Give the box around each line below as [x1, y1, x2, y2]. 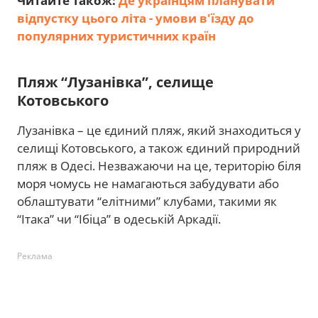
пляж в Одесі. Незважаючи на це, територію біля [17, 158, 301, 174]
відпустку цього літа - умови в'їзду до [17, 10, 254, 26]
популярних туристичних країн [17, 28, 216, 44]
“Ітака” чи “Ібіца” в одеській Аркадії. [17, 211, 224, 227]
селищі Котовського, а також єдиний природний [17, 140, 300, 156]
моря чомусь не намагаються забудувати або [17, 175, 279, 192]
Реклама [17, 250, 53, 262]
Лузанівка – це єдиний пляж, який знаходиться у [17, 122, 301, 138]
